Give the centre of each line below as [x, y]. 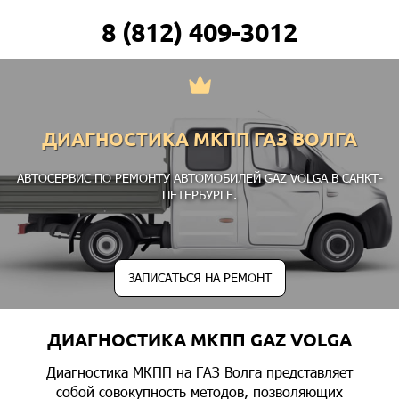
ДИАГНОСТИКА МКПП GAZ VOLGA [199, 340]
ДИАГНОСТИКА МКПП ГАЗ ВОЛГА [199, 139]
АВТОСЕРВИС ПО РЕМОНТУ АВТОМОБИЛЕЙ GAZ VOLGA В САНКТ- [199, 178]
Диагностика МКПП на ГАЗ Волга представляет [199, 372]
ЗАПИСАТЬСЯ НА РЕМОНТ [199, 277]
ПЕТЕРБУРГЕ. [199, 195]
